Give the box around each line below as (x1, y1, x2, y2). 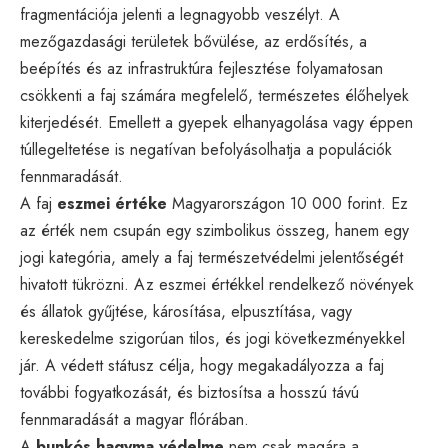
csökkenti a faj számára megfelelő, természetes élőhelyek (20, 83, 409, 107)
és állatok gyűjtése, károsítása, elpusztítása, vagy (20, 299, 352, 323)
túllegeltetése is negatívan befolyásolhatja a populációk (20, 137, 392, 161)
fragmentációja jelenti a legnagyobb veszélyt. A (20, 2, 340, 26)
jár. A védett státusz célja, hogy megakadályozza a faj (20, 353, 384, 377)
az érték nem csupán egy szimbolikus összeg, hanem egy (20, 218, 409, 242)
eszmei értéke (57, 191, 167, 215)
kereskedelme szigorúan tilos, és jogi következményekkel (20, 326, 405, 350)
